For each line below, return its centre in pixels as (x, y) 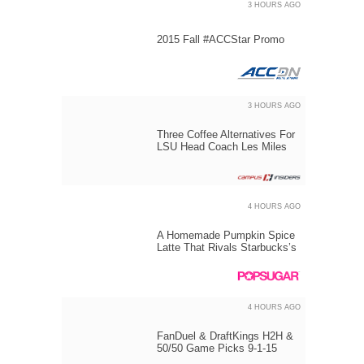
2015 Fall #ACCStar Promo (221, 39)
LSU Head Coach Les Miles (222, 147)
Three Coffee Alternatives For (226, 134)
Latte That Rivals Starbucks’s (227, 247)
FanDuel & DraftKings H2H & (225, 336)
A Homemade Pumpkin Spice (226, 235)
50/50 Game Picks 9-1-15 (217, 348)
